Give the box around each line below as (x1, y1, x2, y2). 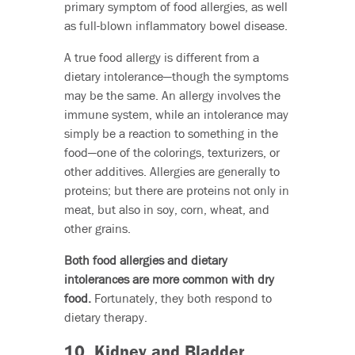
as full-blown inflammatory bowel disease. (63, 17, 288, 34)
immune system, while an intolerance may (63, 106, 288, 123)
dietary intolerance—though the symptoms (63, 68, 288, 85)
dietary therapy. (63, 309, 147, 326)
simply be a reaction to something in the (63, 125, 278, 142)
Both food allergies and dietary (63, 252, 227, 269)
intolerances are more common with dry (63, 271, 274, 288)
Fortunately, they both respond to (90, 290, 272, 307)
